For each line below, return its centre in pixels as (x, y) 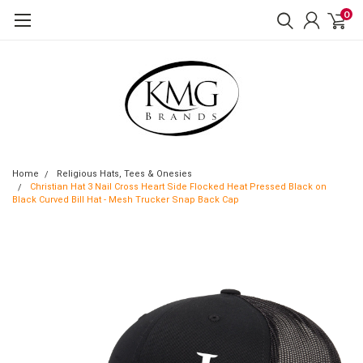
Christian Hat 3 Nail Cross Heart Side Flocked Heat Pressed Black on (178, 187)
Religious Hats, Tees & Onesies (124, 174)
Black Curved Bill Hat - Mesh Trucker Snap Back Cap (126, 200)
